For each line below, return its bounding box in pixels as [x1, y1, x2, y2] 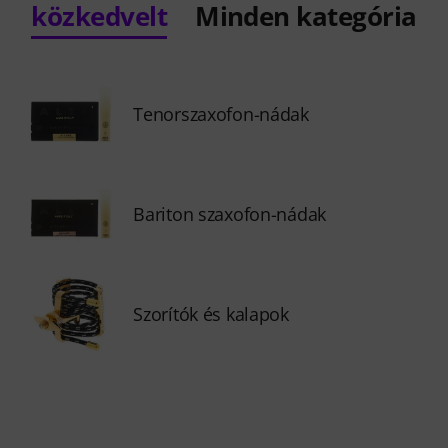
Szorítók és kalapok [133, 302, 289, 326]
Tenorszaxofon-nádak [133, 102, 309, 126]
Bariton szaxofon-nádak [133, 202, 326, 226]
